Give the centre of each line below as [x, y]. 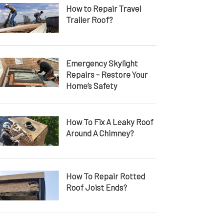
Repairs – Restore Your [107, 74]
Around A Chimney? [100, 133]
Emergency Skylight [102, 63]
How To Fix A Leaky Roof [109, 121]
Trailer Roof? [89, 19]
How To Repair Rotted [105, 176]
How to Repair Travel [103, 8]
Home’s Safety [91, 85]
